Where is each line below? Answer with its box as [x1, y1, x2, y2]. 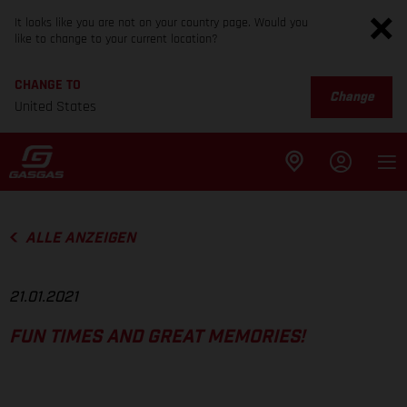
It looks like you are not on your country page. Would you [15, 15, 308, 31]
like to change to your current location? [15, 31, 218, 47]
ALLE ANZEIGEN [25, 231, 135, 245]
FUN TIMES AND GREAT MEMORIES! [9, 328, 305, 347]
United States [15, 97, 96, 116]
